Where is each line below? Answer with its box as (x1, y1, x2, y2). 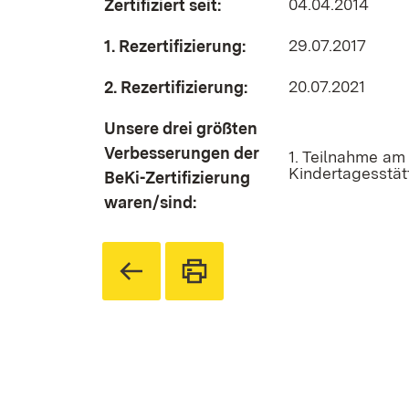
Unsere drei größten (104, 119, 257, 138)
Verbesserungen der (104, 143, 259, 163)
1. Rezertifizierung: (104, 37, 246, 56)
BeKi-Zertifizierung (104, 168, 250, 187)
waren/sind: (104, 193, 196, 212)
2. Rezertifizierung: (104, 78, 247, 97)
